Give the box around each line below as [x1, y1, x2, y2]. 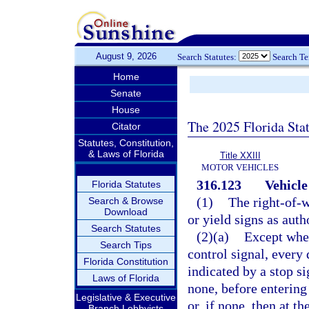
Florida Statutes [91, 179, 161, 190]
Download [104, 206, 148, 217]
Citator [111, 121, 141, 132]
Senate [110, 88, 141, 99]
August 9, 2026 [95, 51, 157, 61]
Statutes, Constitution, [78, 137, 174, 148]
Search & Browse [88, 195, 163, 206]
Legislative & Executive [76, 292, 176, 303]
